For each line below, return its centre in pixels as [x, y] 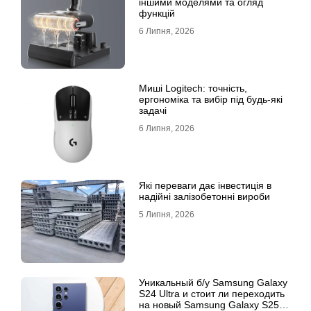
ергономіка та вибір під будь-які [211, 99]
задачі [153, 110]
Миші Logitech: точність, [193, 88]
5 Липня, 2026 [167, 214]
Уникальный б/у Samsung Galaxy [213, 282]
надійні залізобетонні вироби [204, 196]
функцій [157, 13]
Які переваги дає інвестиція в [205, 185]
